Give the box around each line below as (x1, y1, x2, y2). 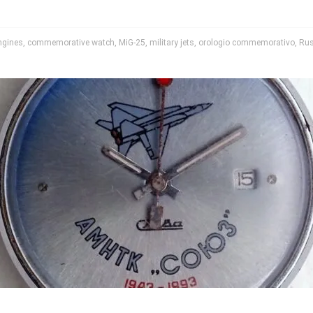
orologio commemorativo (198, 38, 295, 48)
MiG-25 (119, 38, 145, 48)
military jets (150, 38, 194, 48)
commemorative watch (27, 38, 115, 48)
